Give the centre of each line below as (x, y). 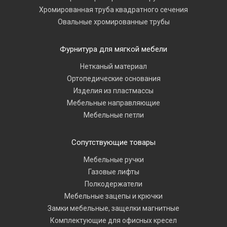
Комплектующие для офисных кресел (113, 220)
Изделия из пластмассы (113, 91)
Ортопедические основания (113, 79)
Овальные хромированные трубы (113, 22)
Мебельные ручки (113, 160)
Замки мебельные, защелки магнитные (113, 208)
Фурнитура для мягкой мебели (113, 49)
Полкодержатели (113, 184)
